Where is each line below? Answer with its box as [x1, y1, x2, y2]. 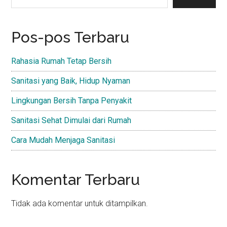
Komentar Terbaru [11, 171, 140, 188]
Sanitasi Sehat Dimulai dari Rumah [11, 116, 132, 125]
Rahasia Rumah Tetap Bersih [11, 56, 112, 66]
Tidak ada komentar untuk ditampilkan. [11, 199, 148, 208]
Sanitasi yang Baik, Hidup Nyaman [11, 76, 131, 86]
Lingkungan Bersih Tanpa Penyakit [11, 96, 132, 105]
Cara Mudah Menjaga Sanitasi [11, 135, 116, 145]
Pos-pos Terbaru [11, 28, 130, 46]
